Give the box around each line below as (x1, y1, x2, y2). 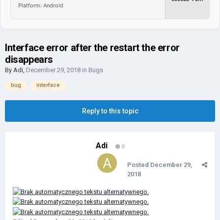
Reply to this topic (82, 107, 138, 115)
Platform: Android (18, 1, 63, 9)
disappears (5, 54, 53, 65)
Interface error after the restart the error (5, 42, 180, 54)
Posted (127, 161, 150, 168)
